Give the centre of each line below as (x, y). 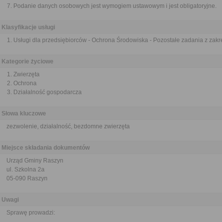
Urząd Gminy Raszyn (35, 161)
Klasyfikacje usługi (28, 27)
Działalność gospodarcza (48, 92)
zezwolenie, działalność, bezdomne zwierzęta (68, 126)
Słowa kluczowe (24, 113)
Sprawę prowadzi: (31, 213)
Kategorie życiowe (28, 61)
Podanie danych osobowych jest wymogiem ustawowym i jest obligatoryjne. (115, 6)
